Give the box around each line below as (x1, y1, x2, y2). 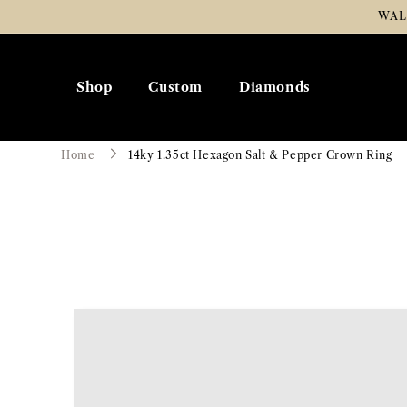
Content (25, 18, 83, 35)
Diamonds (239, 79, 311, 96)
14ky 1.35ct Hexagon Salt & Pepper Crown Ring (128, 148, 392, 163)
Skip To (25, 4, 79, 21)
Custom (148, 79, 203, 96)
